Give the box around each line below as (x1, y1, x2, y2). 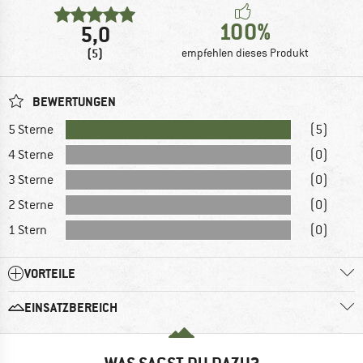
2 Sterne (8, 196, 53, 213)
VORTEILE (24, 264, 75, 282)
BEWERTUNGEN (30, 92, 116, 110)
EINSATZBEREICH (24, 298, 117, 316)
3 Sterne (8, 171, 53, 188)
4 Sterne (8, 146, 53, 163)
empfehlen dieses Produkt (181, 45, 309, 60)
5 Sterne (8, 121, 53, 138)
